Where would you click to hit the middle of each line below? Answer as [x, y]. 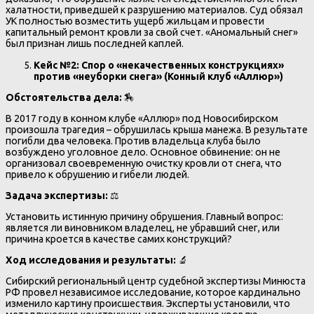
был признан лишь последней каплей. [95, 44]
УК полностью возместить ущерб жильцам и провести [135, 21]
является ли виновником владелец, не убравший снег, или [143, 227]
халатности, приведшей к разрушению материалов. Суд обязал [154, 10]
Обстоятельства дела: [64, 97]
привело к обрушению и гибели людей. [97, 174]
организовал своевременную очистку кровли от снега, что [144, 163]
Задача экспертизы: [57, 195]
